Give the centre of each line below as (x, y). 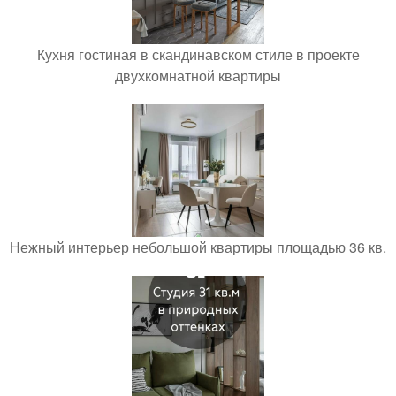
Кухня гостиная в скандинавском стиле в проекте (198, 54)
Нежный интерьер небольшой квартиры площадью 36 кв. (198, 247)
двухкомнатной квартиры (198, 75)
